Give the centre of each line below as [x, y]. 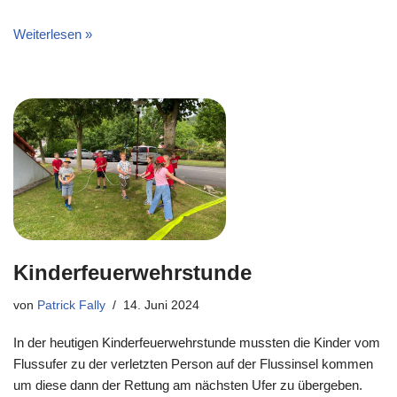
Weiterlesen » [53, 34]
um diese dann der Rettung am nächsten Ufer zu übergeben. [188, 385]
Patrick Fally [71, 305]
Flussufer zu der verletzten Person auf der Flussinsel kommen [193, 364]
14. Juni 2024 [161, 305]
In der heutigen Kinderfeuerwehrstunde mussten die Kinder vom [197, 343]
